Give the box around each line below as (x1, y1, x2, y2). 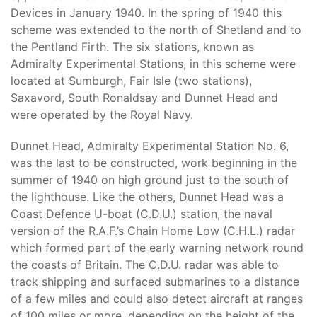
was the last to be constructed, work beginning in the (11, 156, 297, 170)
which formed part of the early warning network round (11, 241, 304, 255)
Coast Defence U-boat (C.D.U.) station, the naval (11, 207, 272, 221)
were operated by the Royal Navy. (11, 108, 193, 122)
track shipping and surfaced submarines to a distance (11, 275, 299, 289)
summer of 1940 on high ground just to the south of (11, 173, 289, 187)
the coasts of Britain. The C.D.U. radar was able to (11, 258, 279, 272)
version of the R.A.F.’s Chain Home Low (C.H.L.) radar (11, 224, 295, 238)
